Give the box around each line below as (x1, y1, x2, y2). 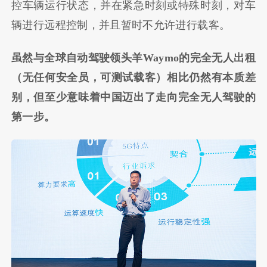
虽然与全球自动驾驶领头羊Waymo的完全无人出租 (11, 51, 256, 64)
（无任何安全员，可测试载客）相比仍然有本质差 (11, 71, 256, 83)
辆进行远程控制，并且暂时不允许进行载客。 (11, 19, 231, 32)
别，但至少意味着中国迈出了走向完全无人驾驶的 (11, 91, 256, 103)
